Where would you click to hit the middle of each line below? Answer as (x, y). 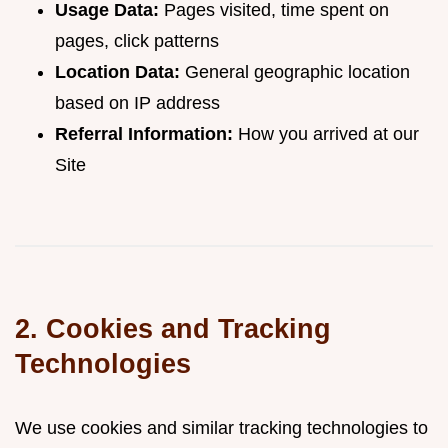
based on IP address (137, 103)
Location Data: (117, 72)
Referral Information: (144, 134)
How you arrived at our (326, 134)
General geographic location (295, 72)
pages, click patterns (137, 41)
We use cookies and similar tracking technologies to (221, 428)
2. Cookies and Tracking (173, 328)
